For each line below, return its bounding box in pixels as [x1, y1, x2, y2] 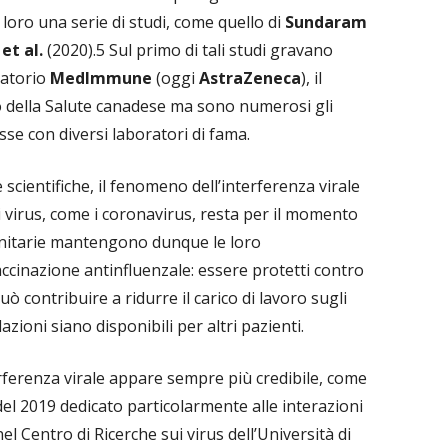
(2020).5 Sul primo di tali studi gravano [47, 38, 333, 61]
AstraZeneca [199, 66, 301, 89]
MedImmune [50, 66, 152, 89]
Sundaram [285, 10, 367, 33]
